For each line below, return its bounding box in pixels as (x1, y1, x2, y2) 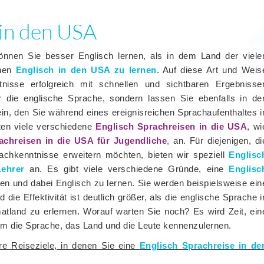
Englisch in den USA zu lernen (15, 65, 157, 75)
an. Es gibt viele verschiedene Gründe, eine (24, 164, 229, 174)
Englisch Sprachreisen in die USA (95, 121, 247, 131)
